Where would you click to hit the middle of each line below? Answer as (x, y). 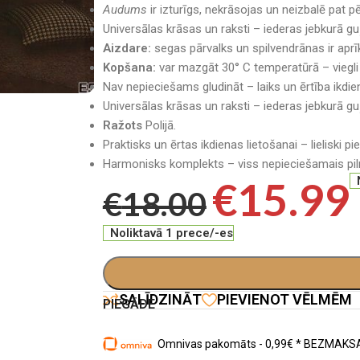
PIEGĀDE (129, 304)
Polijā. (159, 125)
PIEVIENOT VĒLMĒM (284, 299)
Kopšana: (129, 67)
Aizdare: (127, 48)
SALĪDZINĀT (160, 299)
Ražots (122, 125)
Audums (125, 9)
